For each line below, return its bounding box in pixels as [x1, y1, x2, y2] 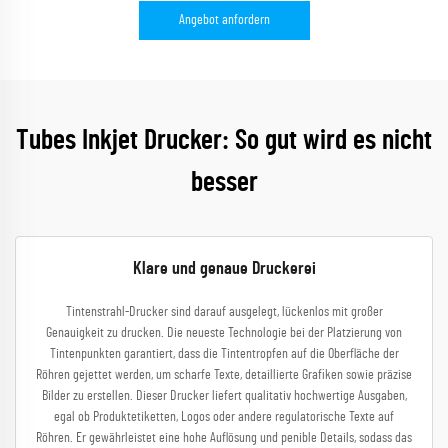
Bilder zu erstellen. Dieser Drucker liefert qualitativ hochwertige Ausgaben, [41, 389, 407, 403]
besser [190, 169, 258, 197]
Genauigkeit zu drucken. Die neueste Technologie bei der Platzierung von [46, 326, 402, 340]
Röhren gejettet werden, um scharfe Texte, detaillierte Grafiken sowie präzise [36, 368, 412, 382]
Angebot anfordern [178, 13, 270, 27]
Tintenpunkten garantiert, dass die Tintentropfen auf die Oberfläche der [49, 347, 399, 361]
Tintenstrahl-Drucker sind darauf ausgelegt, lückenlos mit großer [65, 305, 383, 319]
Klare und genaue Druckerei [132, 260, 316, 278]
